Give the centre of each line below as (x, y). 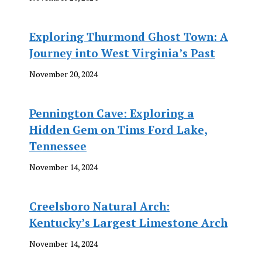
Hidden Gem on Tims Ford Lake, (118, 130)
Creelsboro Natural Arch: (99, 206)
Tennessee (58, 146)
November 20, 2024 (63, 74)
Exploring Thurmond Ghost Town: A (129, 37)
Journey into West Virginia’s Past (122, 53)
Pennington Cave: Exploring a (112, 113)
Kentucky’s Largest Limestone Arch (128, 223)
